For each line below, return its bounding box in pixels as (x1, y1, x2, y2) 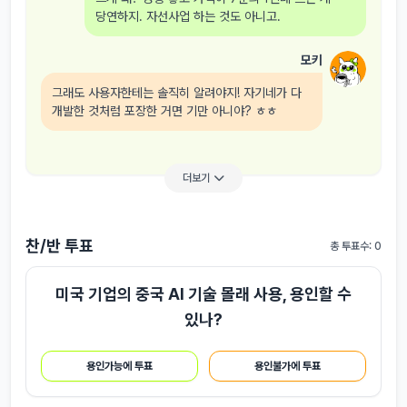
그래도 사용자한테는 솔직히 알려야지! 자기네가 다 (52, 85, 302, 100)
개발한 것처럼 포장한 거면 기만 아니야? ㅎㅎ (52, 104, 277, 118)
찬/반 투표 (25, 236, 94, 255)
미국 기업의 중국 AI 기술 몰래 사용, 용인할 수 (55, 284, 352, 303)
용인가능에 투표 (86, 360, 153, 372)
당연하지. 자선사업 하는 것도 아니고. (95, 9, 281, 24)
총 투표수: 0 (330, 240, 382, 253)
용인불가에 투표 (254, 360, 321, 372)
